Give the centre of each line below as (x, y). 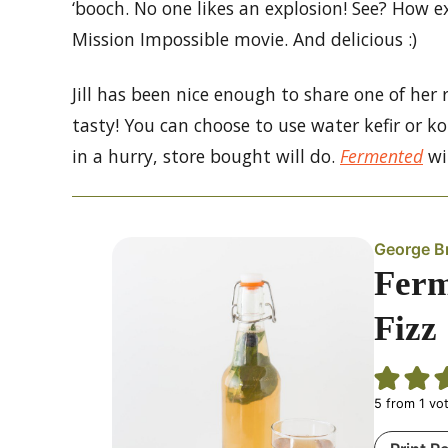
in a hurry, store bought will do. (206, 156)
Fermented (381, 156)
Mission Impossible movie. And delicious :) (244, 39)
